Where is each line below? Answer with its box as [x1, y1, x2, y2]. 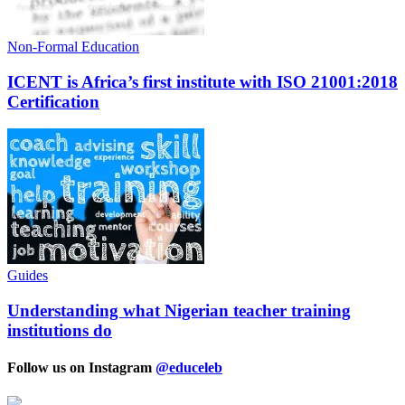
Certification [7, 91, 99, 111]
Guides [7, 268, 48, 284]
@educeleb [155, 360, 222, 376]
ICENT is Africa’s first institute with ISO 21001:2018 [7, 71, 398, 91]
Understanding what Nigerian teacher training [7, 301, 351, 321]
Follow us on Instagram [7, 360, 155, 376]
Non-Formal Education [7, 39, 139, 54]
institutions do [7, 321, 112, 341]
